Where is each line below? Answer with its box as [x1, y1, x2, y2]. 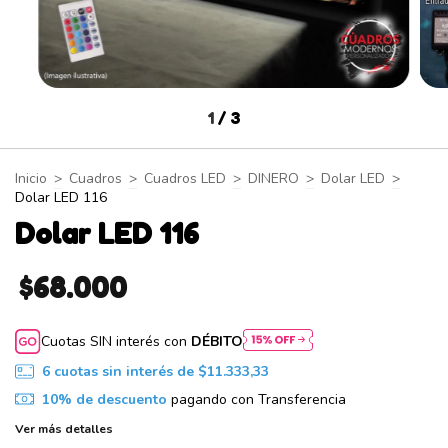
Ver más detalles [15, 421, 113, 438]
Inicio [15, 169, 47, 189]
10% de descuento [41, 389, 167, 409]
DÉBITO [191, 332, 244, 352]
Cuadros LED [144, 169, 226, 189]
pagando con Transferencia [166, 389, 346, 409]
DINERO [248, 169, 299, 189]
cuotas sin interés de [53, 362, 198, 382]
